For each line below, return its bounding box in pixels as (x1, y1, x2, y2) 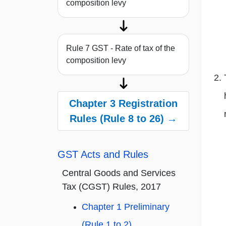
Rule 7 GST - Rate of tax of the (66, 44, 175, 53)
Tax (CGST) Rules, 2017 (62, 182, 161, 192)
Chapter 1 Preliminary (82, 202, 169, 212)
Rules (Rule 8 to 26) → (70, 113, 177, 125)
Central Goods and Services (62, 168, 176, 179)
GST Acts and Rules (58, 149, 148, 160)
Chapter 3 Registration (69, 98, 178, 109)
